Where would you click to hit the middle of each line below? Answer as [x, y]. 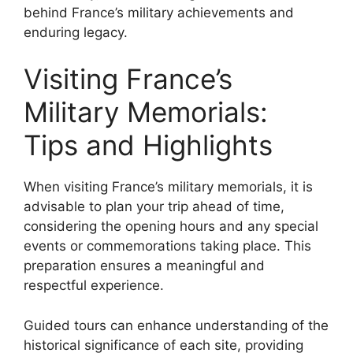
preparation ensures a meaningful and [144, 266]
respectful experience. [94, 285]
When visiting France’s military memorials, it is [168, 187]
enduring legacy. [76, 32]
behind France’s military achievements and [159, 12]
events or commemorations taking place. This [167, 246]
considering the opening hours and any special [171, 226]
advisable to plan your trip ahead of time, [154, 206]
